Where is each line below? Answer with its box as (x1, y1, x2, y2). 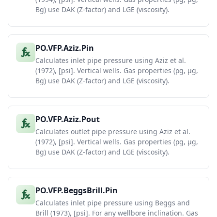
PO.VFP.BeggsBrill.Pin (35, 185, 118, 196)
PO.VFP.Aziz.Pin (35, 43, 94, 53)
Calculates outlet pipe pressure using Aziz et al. (35, 127, 190, 136)
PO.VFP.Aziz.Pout (35, 114, 100, 124)
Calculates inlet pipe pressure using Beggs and (35, 198, 190, 207)
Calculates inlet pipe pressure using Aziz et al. (35, 56, 186, 65)
